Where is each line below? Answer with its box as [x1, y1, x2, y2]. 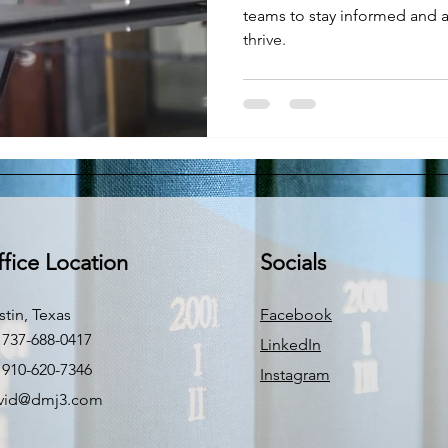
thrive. [243, 30, 286, 49]
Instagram [260, 364, 330, 384]
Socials [260, 248, 326, 276]
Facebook [260, 304, 332, 324]
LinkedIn [260, 334, 321, 354]
